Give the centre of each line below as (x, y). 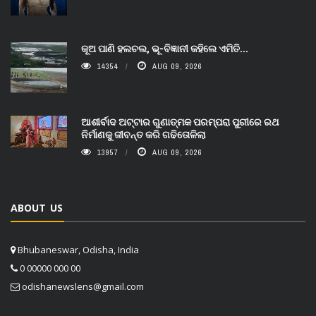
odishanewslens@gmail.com (83, 287)
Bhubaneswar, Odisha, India (77, 250)
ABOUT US (37, 208)
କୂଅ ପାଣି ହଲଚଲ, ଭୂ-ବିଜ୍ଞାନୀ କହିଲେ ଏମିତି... (165, 49)
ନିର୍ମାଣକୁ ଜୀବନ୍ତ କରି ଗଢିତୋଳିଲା (143, 135)
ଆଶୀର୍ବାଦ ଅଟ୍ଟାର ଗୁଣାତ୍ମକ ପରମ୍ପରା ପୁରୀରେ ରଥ (180, 122)
